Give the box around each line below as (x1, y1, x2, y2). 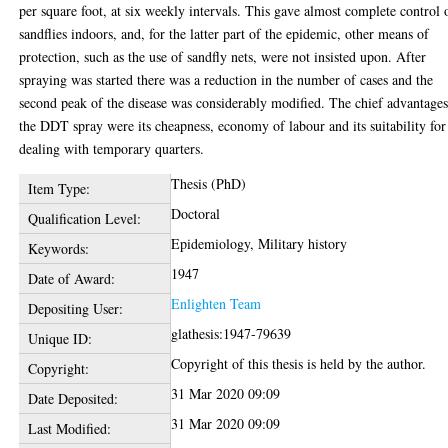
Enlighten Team (171, 294, 262, 313)
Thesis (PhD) (171, 174, 247, 193)
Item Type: (27, 179, 90, 198)
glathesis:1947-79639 (171, 324, 292, 343)
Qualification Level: (27, 209, 141, 228)
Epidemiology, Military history (171, 234, 348, 253)
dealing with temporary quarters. (19, 139, 205, 158)
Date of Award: (27, 269, 115, 288)
